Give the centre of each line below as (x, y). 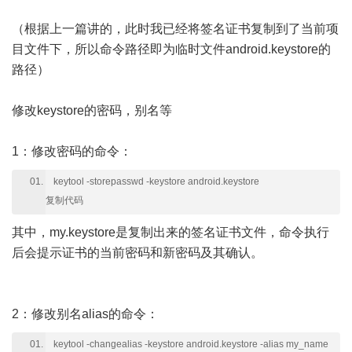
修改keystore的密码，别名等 (92, 111)
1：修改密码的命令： (72, 152)
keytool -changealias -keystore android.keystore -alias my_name (191, 345)
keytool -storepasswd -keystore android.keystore (156, 182)
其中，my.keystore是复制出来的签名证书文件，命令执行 (170, 233)
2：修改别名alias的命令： (85, 314)
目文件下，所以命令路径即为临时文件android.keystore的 (171, 49)
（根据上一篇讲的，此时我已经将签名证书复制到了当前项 (175, 29)
